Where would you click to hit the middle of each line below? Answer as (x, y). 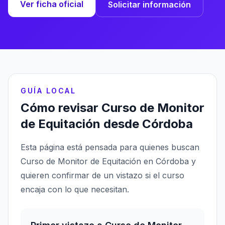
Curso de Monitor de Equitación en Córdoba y (108, 161)
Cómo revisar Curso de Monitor (113, 108)
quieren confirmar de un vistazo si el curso (102, 175)
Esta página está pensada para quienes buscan (110, 147)
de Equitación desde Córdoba (107, 124)
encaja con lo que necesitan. (75, 189)
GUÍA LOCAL (48, 91)
